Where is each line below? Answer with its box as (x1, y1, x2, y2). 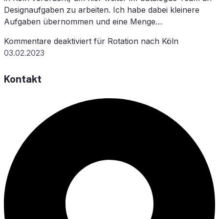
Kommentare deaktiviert (4, 36, 91, 46)
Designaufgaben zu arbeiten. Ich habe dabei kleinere (4, 4, 199, 15)
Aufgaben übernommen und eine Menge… (4, 16, 162, 26)
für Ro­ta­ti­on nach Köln (91, 36, 178, 46)
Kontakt (4, 72, 42, 85)
